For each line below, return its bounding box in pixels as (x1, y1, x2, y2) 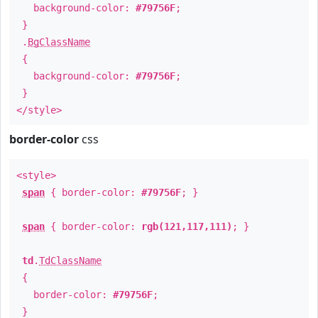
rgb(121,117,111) (141, 221, 232, 232)
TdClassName (39, 255, 102, 266)
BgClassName (28, 36, 90, 48)
